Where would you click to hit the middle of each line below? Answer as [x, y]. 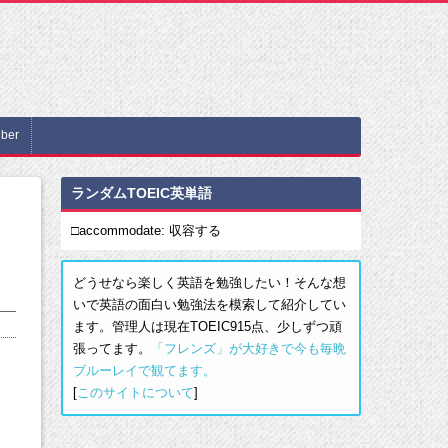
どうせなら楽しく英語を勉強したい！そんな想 [209, 282]
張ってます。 [112, 348]
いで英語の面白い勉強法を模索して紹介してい [209, 304]
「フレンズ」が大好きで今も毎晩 [248, 348]
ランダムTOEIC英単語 [141, 193]
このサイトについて [135, 392]
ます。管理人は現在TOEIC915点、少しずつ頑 [207, 326]
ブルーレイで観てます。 [144, 370]
